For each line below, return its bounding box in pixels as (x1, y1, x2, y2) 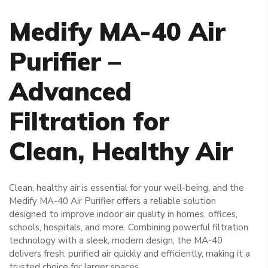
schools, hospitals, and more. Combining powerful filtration (9, 221, 248, 233)
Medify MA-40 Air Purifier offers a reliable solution (9, 194, 216, 207)
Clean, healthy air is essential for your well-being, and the (9, 181, 244, 194)
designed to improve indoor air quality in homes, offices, (9, 208, 237, 220)
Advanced (9, 75, 132, 107)
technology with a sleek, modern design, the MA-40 (9, 234, 223, 246)
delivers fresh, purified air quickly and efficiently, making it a (9, 247, 250, 260)
